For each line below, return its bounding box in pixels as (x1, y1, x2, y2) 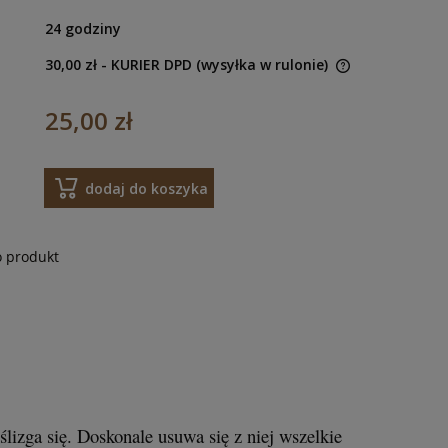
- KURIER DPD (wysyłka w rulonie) (100, 55, 328, 74)
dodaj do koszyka (85, 178, 208, 198)
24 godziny (44, 19, 121, 38)
